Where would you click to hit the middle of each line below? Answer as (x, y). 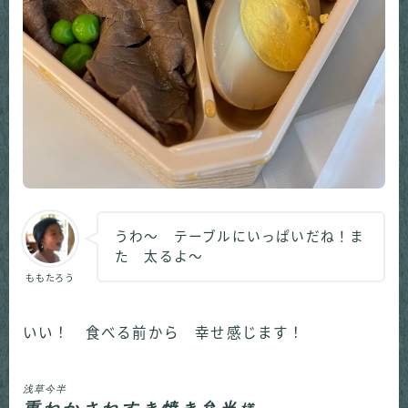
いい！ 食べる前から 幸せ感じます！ (164, 333)
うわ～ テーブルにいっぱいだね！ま (240, 237)
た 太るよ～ (159, 257)
